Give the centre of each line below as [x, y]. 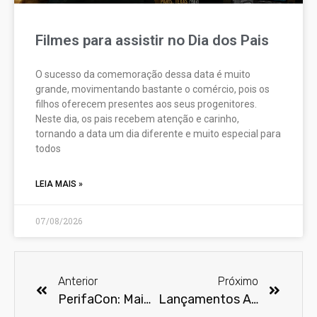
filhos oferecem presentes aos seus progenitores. [146, 104]
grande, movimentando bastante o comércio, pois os [152, 89]
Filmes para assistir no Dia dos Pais [152, 40]
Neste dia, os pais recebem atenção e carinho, [137, 119]
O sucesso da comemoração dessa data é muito [143, 74]
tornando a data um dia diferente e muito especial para [158, 133]
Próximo [238, 281]
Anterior [78, 281]
